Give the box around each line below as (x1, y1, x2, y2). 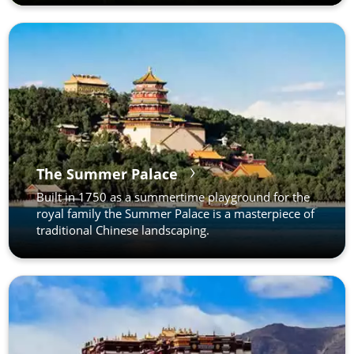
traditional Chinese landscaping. (36, 222, 209, 238)
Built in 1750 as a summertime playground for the (36, 189, 310, 205)
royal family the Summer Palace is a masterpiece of (36, 205, 314, 221)
